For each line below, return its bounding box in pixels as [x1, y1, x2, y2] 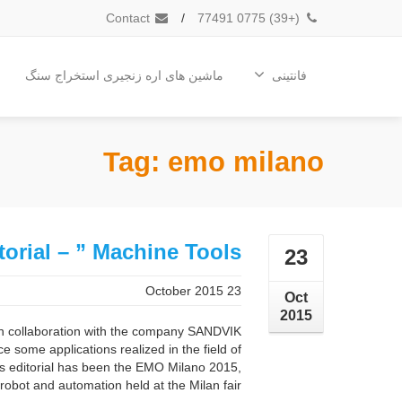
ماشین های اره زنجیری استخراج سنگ [25, 67, 223, 83]
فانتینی [272, 67, 307, 83]
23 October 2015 [227, 284, 241, 298]
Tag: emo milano [103, 146, 324, 177]
